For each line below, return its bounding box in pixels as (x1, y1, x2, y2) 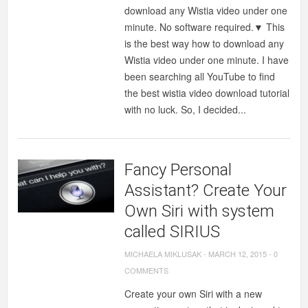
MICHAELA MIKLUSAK (124, 248, 202, 259)
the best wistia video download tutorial (124, 86, 290, 100)
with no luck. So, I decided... (124, 102, 247, 116)
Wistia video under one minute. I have (124, 53, 289, 67)
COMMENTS (124, 265, 169, 276)
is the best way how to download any (124, 36, 285, 50)
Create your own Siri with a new (124, 287, 263, 300)
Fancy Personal (124, 160, 232, 179)
